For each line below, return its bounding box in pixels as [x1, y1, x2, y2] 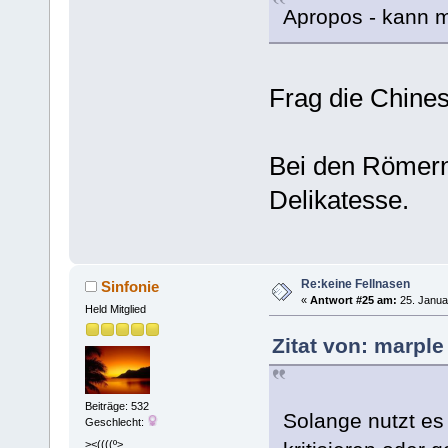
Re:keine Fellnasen [300, 276, 410, 291]
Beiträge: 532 [84, 400, 149, 413]
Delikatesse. [268, 184, 409, 215]
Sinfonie [101, 277, 160, 295]
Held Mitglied [84, 302, 146, 315]
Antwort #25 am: [309, 293, 397, 306]
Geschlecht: [84, 416, 147, 429]
